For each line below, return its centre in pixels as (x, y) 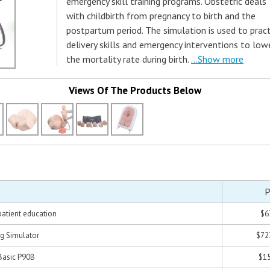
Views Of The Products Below (135, 90)
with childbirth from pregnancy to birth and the (161, 16)
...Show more (217, 59)
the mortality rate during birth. (127, 59)
